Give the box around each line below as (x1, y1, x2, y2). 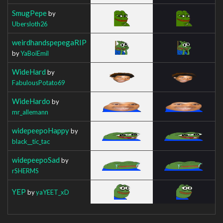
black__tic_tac (12, 137, 50, 145)
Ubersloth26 (12, 19, 47, 28)
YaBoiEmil (20, 49, 49, 57)
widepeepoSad (12, 155, 60, 164)
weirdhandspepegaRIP (12, 37, 87, 47)
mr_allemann (12, 108, 48, 116)
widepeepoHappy (12, 125, 69, 135)
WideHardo (12, 96, 50, 106)
